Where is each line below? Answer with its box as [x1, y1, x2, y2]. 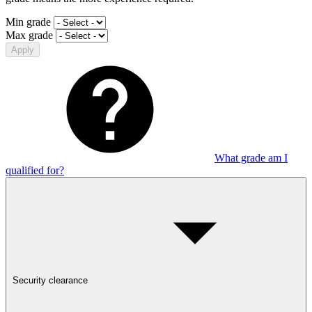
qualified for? [6, 164, 64, 176]
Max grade [6, 29, 53, 41]
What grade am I [214, 151, 288, 164]
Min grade [6, 15, 51, 28]
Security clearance [13, 274, 88, 286]
